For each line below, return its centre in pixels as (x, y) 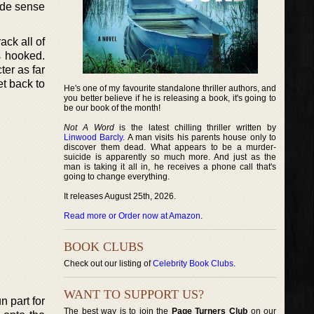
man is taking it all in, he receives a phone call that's (170, 167)
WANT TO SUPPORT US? (134, 294)
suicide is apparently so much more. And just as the (170, 157)
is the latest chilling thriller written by (195, 128)
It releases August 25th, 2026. (120, 196)
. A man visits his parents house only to (200, 137)
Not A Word (89, 128)
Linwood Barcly (94, 137)
